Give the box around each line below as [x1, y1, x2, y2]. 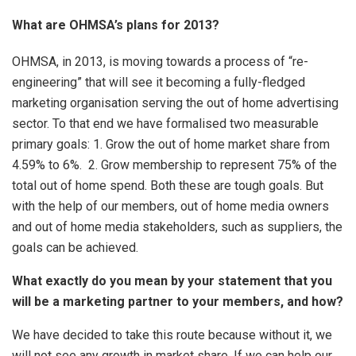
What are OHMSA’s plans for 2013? [12, 17, 219, 33]
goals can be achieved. [12, 239, 138, 255]
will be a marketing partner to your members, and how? [12, 293, 343, 309]
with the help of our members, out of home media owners [12, 198, 329, 214]
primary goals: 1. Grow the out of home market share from [12, 136, 330, 152]
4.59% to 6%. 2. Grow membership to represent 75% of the [12, 157, 337, 172]
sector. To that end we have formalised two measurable [12, 115, 319, 131]
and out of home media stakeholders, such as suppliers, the [12, 219, 342, 234]
